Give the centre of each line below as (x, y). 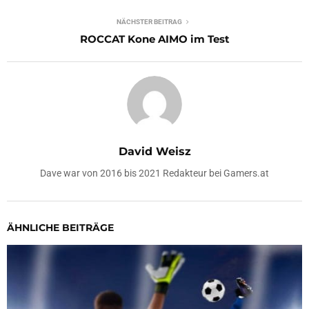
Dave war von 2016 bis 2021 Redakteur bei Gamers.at (154, 173)
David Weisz (154, 151)
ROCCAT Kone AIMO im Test (154, 39)
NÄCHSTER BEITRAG (149, 21)
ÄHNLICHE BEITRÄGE (60, 227)
